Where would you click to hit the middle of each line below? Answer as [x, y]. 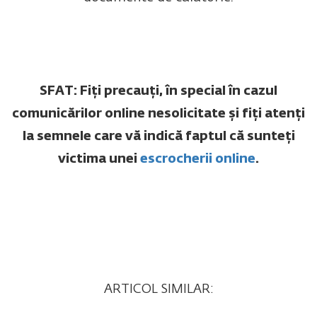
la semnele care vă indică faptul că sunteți [158, 137]
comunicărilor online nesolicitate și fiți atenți [158, 114]
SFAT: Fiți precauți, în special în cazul [158, 92]
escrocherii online [198, 160]
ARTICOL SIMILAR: [158, 290]
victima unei [99, 160]
